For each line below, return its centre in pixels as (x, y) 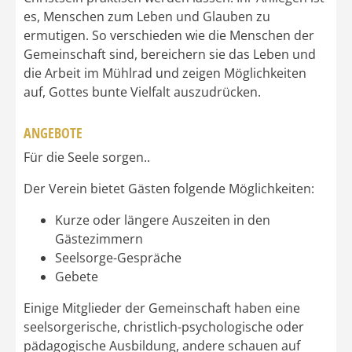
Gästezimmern (99, 239)
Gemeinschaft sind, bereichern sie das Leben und (170, 55)
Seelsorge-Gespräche (118, 258)
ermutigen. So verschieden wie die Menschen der (169, 36)
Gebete (77, 277)
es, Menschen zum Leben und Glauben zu (147, 17)
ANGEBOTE (53, 134)
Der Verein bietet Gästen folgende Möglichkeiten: (169, 189)
